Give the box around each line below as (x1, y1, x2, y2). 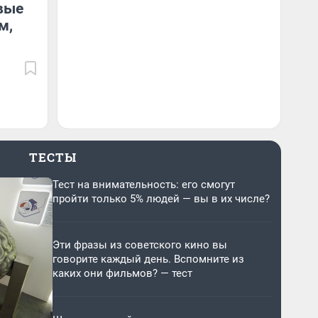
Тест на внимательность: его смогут (53, 178, 235, 191)
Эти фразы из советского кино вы (53, 238, 227, 252)
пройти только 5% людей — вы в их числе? (53, 192, 270, 205)
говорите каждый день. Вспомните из (53, 253, 244, 266)
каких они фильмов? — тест (53, 267, 192, 280)
